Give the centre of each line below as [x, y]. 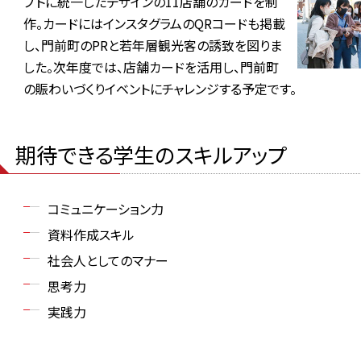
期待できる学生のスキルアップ [151, 154]
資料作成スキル [91, 234]
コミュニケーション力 [106, 209]
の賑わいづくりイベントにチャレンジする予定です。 [160, 89]
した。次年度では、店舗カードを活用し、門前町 [151, 67]
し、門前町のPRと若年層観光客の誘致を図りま [153, 45]
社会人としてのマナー [108, 260]
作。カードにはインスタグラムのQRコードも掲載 [154, 23]
